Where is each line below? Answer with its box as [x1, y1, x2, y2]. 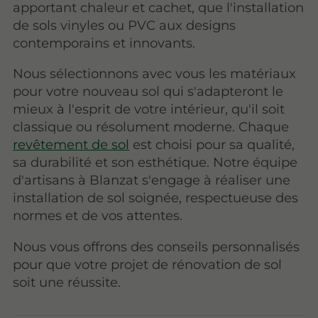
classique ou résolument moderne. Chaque [13, 119, 290, 136]
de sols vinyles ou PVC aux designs [13, 17, 236, 34]
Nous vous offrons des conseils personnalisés [13, 238, 300, 255]
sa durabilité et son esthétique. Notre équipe [13, 154, 298, 171]
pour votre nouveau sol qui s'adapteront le [13, 83, 284, 100]
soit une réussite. [13, 273, 121, 290]
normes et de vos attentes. [13, 207, 183, 224]
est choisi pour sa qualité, [129, 136, 295, 153]
